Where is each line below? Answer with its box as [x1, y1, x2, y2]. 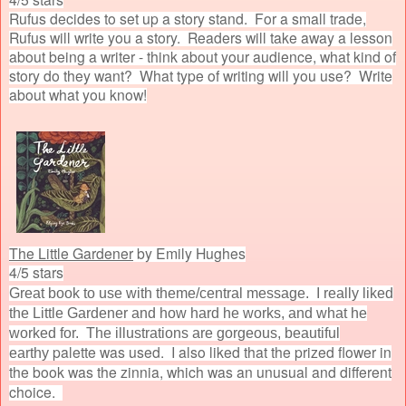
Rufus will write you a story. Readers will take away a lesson [9, 26, 392, 47]
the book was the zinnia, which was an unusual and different [9, 361, 391, 382]
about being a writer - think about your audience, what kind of [9, 45, 396, 66]
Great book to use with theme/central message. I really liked [9, 285, 393, 301]
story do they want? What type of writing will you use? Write [9, 64, 392, 85]
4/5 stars [9, 261, 63, 282]
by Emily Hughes [133, 242, 246, 263]
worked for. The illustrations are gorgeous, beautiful [9, 324, 340, 341]
